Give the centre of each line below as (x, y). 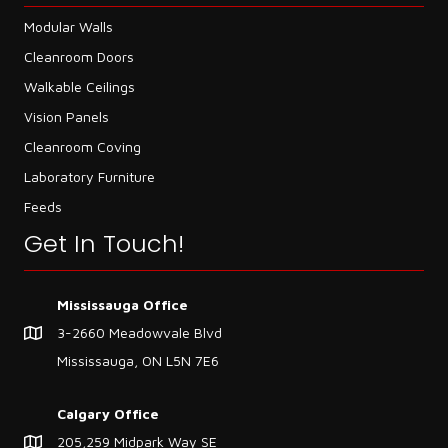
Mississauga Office (122, 305)
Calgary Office (108, 414)
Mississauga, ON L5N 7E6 (138, 361)
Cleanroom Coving (82, 147)
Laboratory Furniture (89, 177)
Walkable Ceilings (79, 87)
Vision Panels (66, 117)
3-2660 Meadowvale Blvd (139, 333)
